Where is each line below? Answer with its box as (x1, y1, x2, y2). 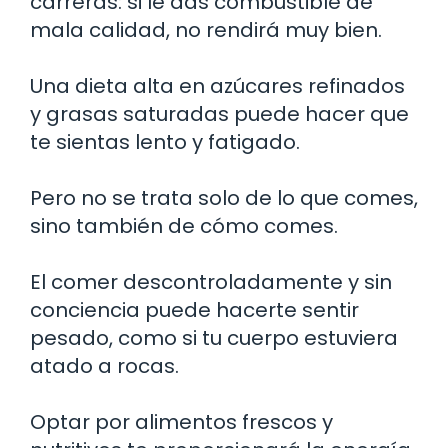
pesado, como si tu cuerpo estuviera (30, 323, 398, 352)
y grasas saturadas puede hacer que (30, 99, 409, 128)
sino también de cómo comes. (30, 211, 338, 240)
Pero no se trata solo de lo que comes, (30, 183, 418, 212)
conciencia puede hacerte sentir (30, 295, 359, 324)
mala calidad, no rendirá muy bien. (30, 15, 382, 44)
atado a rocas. (30, 351, 179, 380)
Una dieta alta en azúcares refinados (30, 71, 405, 100)
